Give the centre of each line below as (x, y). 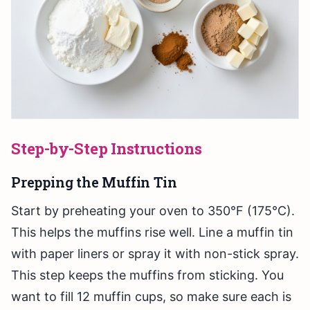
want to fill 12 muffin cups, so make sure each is (151, 297)
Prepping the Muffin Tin (94, 182)
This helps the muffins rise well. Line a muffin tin (152, 232)
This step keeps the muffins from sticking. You (147, 275)
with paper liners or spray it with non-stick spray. (155, 254)
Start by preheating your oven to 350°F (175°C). (153, 211)
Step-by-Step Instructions (107, 149)
